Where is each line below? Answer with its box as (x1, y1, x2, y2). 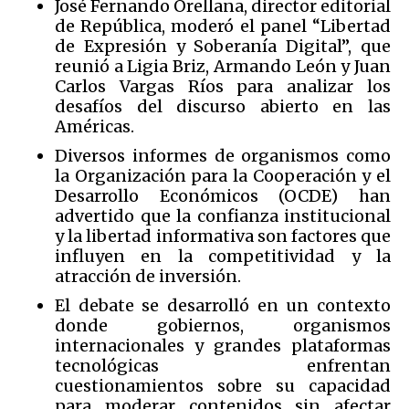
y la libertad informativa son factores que (55, 225, 391, 246)
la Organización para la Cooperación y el (55, 164, 391, 186)
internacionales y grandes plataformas (55, 334, 391, 356)
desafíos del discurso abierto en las (55, 95, 391, 117)
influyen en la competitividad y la (55, 245, 391, 267)
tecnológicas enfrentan (55, 354, 391, 376)
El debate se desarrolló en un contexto (55, 294, 391, 316)
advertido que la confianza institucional (55, 204, 391, 226)
